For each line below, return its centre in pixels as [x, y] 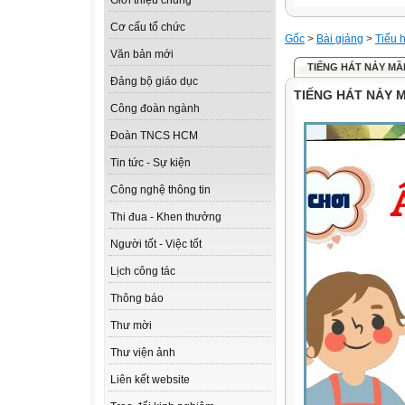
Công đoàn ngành [155, 109]
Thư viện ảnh [143, 353]
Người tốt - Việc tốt [156, 245]
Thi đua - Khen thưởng [166, 217]
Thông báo [137, 299]
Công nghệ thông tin [160, 190]
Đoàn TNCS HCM [154, 136]
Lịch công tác [143, 272]
